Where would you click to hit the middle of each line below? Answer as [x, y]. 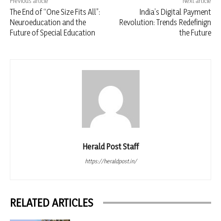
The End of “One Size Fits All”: [55, 12]
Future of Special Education [53, 32]
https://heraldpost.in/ [110, 161]
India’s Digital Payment [175, 12]
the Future [195, 32]
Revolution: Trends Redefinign [165, 22]
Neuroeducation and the [48, 22]
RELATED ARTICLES [52, 203]
